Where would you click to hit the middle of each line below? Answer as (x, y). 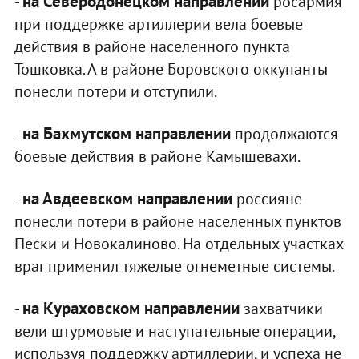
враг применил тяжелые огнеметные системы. (174, 266)
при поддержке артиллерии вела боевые (158, 24)
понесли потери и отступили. (115, 92)
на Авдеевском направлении (127, 199)
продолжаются (284, 134)
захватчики (281, 309)
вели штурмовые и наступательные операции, (174, 331)
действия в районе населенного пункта (152, 47)
